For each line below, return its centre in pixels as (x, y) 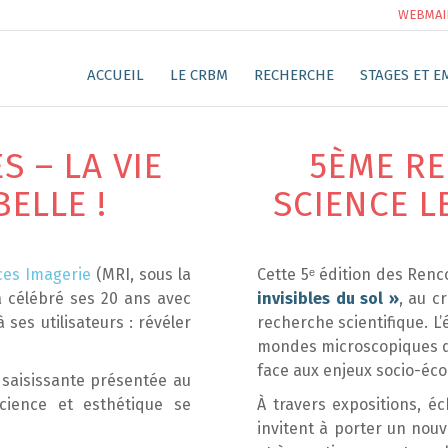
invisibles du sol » (328, 298)
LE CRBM (198, 75)
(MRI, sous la (141, 274)
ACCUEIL (115, 75)
